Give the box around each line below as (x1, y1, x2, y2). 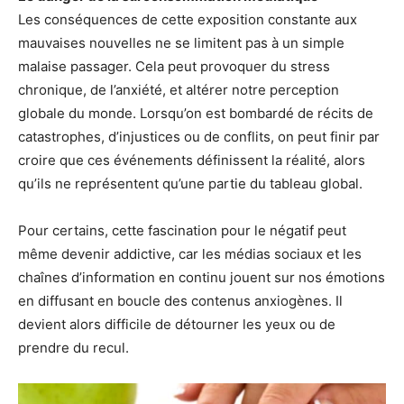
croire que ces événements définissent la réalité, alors (18, 151, 365, 170)
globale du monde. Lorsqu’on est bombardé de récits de (18, 105, 373, 123)
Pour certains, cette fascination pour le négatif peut (18, 222, 346, 240)
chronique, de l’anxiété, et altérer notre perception (18, 81, 339, 99)
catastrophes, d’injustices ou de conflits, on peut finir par (18, 128, 380, 146)
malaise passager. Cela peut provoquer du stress (18, 58, 330, 76)
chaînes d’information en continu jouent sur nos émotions (18, 269, 385, 287)
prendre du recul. (18, 339, 129, 357)
